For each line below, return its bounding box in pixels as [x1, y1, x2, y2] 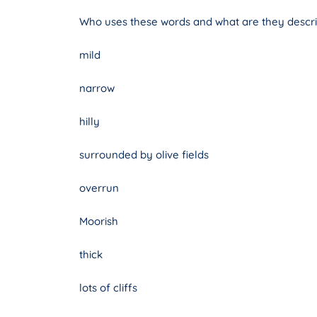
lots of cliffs [79, 281, 137, 295]
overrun [79, 181, 119, 195]
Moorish [79, 214, 118, 229]
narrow [79, 81, 115, 96]
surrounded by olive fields [79, 148, 209, 162]
